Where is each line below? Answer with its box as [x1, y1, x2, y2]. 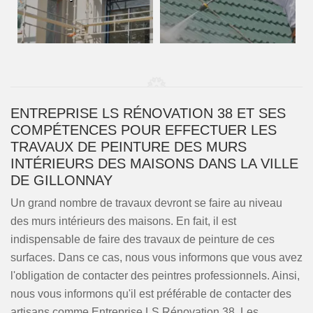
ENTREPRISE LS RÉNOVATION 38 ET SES [10, 105, 286, 121]
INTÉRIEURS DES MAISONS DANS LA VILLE [10, 156, 298, 171]
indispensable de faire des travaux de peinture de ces [10, 233, 275, 245]
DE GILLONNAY [10, 173, 112, 188]
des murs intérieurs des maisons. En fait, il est [10, 215, 236, 227]
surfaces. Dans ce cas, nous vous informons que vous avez [10, 252, 303, 263]
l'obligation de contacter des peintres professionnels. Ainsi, [10, 270, 300, 282]
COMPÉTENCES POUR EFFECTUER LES [10, 122, 277, 138]
